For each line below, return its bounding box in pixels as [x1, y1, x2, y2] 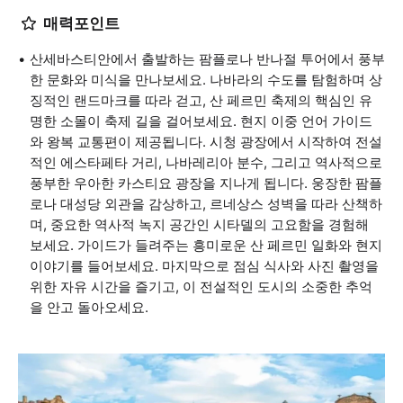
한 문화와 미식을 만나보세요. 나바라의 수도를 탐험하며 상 [30, 71, 382, 88]
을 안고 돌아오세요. [30, 299, 148, 316]
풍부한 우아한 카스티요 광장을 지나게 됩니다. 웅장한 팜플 [30, 175, 382, 192]
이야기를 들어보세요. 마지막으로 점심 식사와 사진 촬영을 [30, 257, 379, 274]
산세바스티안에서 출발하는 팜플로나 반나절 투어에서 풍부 [30, 50, 385, 67]
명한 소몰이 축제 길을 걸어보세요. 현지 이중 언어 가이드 [30, 112, 372, 130]
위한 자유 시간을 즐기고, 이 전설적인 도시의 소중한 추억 [30, 278, 372, 295]
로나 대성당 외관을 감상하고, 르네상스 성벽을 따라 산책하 [30, 195, 382, 212]
